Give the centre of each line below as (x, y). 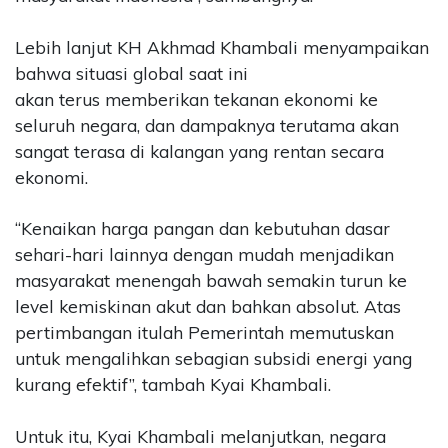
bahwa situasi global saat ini (131, 73)
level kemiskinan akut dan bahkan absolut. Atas (208, 307)
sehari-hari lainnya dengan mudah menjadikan (204, 255)
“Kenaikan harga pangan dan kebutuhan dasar (202, 229)
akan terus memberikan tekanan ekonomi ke (196, 99)
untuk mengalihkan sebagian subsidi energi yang (213, 359)
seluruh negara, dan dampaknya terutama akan (207, 125)
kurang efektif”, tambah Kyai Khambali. (173, 385)
